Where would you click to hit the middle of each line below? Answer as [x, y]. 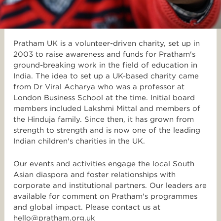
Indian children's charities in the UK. [79, 141]
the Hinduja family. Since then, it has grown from [104, 120]
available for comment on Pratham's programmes [105, 197]
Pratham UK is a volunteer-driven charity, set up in [107, 44]
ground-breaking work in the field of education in [105, 65]
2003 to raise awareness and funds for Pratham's [104, 55]
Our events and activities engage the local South [104, 164]
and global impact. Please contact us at [88, 207]
